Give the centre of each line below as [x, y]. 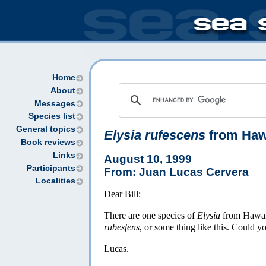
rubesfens [122, 227]
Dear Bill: [122, 194]
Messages [55, 103]
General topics [46, 129]
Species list [52, 116]
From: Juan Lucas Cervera [176, 172]
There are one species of [151, 215]
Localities [56, 181]
